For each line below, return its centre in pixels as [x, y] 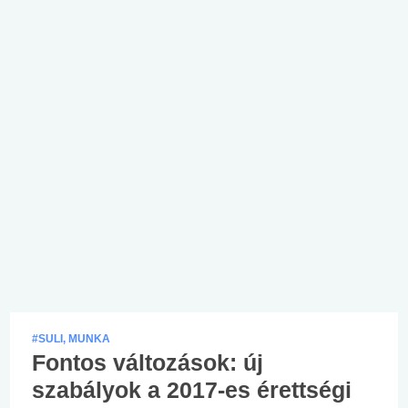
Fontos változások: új [148, 362]
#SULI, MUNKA [71, 338]
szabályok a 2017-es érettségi [192, 389]
